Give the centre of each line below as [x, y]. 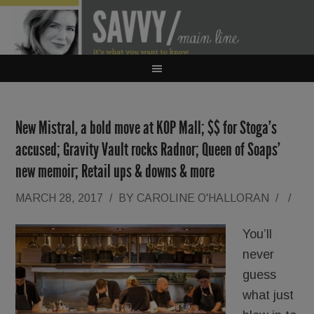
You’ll [258, 234]
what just [268, 295]
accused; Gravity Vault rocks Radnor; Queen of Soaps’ [148, 150]
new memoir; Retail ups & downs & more [115, 171]
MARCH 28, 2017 [60, 198]
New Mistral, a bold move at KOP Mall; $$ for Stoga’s [146, 128]
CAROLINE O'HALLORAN [203, 198]
